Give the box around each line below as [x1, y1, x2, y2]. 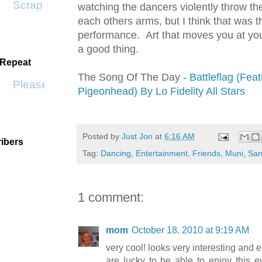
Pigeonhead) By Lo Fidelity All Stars [78, 85, 245, 98]
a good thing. [78, 43, 139, 56]
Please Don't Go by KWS [8, 78, 135, 91]
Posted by [82, 131, 122, 141]
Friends [192, 149, 220, 158]
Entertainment [136, 149, 188, 158]
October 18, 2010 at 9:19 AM [132, 225, 249, 236]
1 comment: [78, 190, 144, 205]
